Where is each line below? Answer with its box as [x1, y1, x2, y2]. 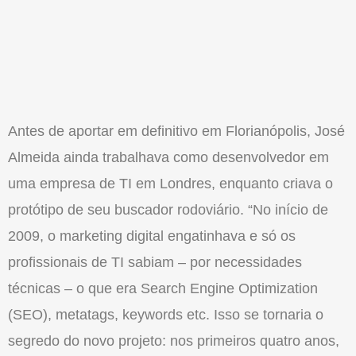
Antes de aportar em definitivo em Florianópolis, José [8, 123, 345, 140]
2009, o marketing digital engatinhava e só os [8, 228, 296, 245]
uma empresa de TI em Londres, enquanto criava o [8, 176, 333, 192]
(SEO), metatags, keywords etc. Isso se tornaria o [8, 307, 323, 323]
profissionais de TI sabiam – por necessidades [8, 254, 302, 271]
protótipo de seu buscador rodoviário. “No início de [8, 202, 328, 219]
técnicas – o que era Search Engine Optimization [8, 281, 318, 297]
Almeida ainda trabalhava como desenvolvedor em [8, 149, 329, 166]
